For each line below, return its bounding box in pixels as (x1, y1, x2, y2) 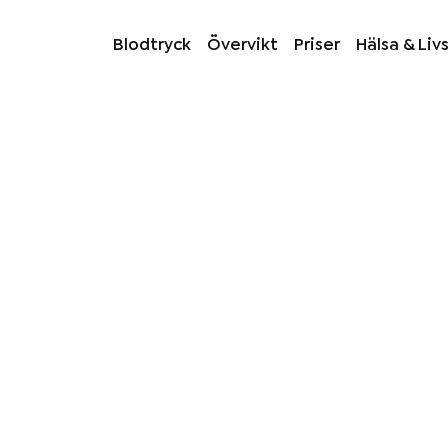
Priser (294, 35, 340, 53)
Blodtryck (113, 35, 191, 53)
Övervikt (207, 35, 278, 53)
